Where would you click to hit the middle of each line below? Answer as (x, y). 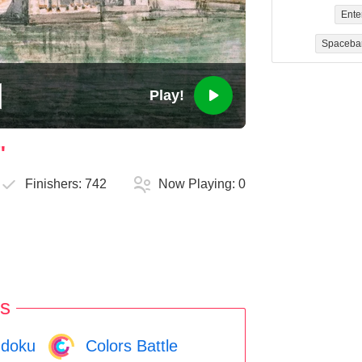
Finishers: (55, 184)
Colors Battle (129, 345)
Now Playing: (199, 184)
